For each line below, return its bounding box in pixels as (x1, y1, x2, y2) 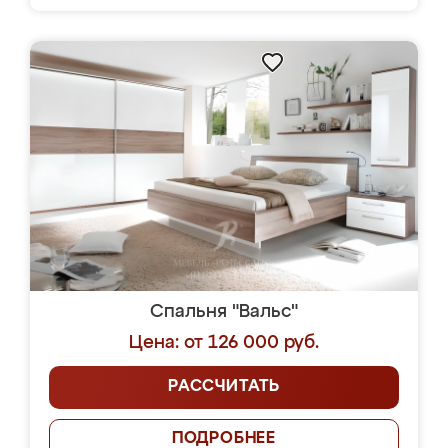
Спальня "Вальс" (150, 303, 298, 321)
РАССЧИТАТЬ (168, 379, 280, 395)
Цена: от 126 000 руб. (129, 334, 319, 352)
